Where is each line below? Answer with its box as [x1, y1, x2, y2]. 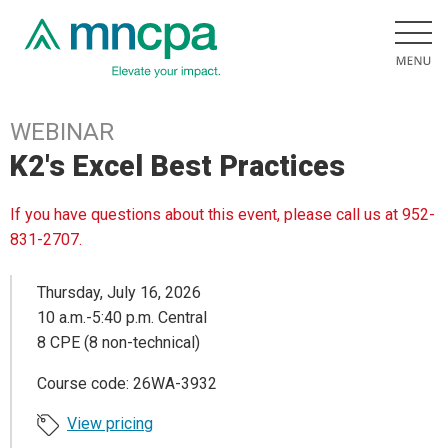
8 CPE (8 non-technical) [37, 332, 200, 352]
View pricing [67, 413, 153, 433]
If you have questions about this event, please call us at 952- [10, 205, 435, 225]
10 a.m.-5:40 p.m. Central [37, 307, 207, 327]
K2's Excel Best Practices [9, 149, 346, 183]
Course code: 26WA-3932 [37, 373, 217, 393]
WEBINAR [10, 118, 114, 146]
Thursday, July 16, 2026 [37, 282, 201, 302]
